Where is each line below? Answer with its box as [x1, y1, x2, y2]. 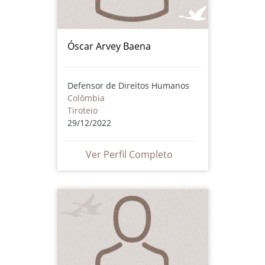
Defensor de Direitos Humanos [67, 79, 189, 91]
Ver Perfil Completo [86, 147, 173, 161]
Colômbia [67, 92, 105, 104]
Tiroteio [67, 104, 98, 116]
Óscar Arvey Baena [67, 39, 151, 53]
